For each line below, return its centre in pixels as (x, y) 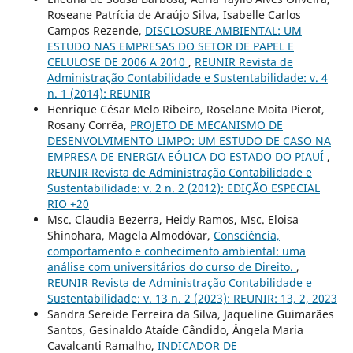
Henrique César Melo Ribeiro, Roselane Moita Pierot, (186, 110)
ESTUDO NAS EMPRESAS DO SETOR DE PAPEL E (170, 46)
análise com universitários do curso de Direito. (171, 267)
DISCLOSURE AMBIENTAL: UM (223, 31)
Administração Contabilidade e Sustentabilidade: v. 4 (187, 78)
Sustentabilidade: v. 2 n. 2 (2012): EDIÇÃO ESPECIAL (183, 188)
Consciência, (246, 236)
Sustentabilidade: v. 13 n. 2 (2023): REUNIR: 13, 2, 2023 (192, 299)
